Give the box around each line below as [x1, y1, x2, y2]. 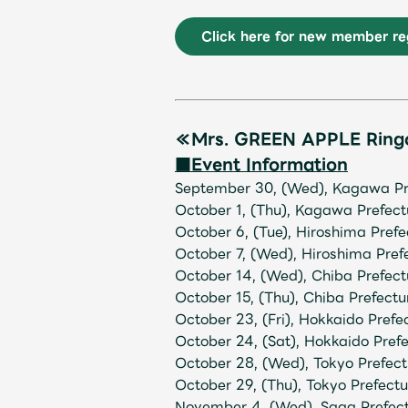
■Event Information [175, 150, 348, 178]
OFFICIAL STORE [87, 181, 209, 201]
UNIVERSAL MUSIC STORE [87, 252, 271, 272]
